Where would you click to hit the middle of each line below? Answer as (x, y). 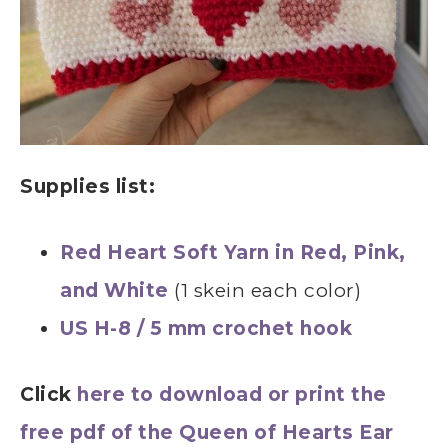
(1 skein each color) (264, 290)
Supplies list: (87, 186)
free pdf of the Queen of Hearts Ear (207, 432)
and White (114, 290)
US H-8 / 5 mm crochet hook (206, 328)
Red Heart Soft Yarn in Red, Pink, (233, 252)
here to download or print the (229, 394)
